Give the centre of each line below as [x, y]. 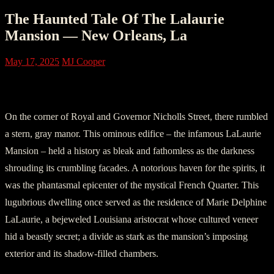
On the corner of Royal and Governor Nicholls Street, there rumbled [136, 117]
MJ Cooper [83, 62]
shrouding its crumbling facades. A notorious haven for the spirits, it [135, 168]
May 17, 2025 [32, 62]
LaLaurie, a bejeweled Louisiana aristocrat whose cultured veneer [131, 220]
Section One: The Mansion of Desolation [131, 88]
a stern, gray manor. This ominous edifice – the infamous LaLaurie [133, 134]
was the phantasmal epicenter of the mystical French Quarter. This [132, 185]
